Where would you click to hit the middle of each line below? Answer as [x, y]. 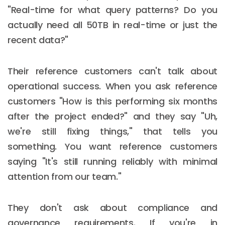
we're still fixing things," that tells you [113, 131]
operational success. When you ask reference [113, 86]
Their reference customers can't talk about [113, 71]
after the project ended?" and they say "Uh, [113, 116]
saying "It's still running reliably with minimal [113, 161]
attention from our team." [65, 176]
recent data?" [38, 40]
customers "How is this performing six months [113, 101]
